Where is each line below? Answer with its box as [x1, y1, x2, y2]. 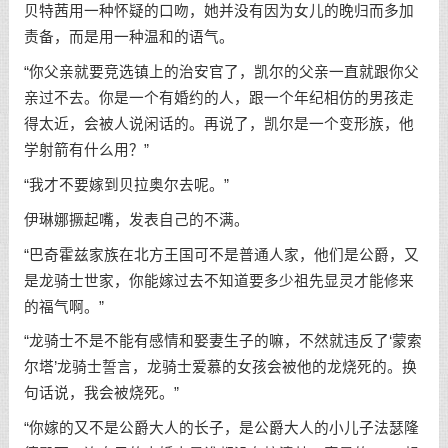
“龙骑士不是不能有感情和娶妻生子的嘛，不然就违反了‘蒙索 [23, 333, 422, 350]
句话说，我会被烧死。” [23, 385, 179, 402]
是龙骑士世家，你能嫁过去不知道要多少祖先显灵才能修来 [23, 272, 414, 289]
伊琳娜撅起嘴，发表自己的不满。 [23, 211, 249, 228]
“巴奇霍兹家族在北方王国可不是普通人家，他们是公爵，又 [23, 246, 419, 263]
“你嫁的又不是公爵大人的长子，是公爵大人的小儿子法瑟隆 [23, 420, 419, 437]
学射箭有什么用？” [23, 142, 149, 159]
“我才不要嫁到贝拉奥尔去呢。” [23, 176, 229, 193]
